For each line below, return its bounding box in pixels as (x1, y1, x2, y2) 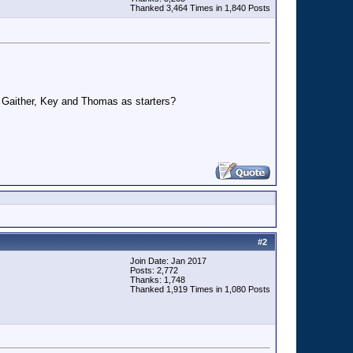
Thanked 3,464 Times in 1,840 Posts (130, 3, 270, 13)
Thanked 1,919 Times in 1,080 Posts (130, 284, 270, 294)
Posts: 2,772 (130, 266, 178, 275)
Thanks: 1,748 (130, 275, 185, 284)
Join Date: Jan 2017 (130, 256, 206, 266)
